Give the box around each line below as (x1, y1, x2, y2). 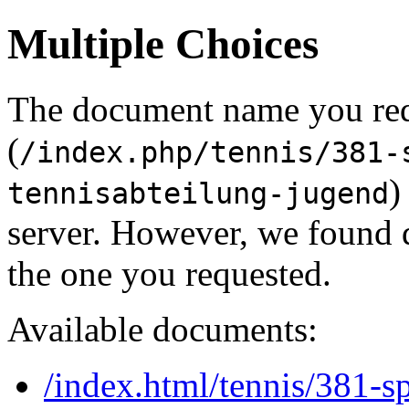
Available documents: (7, 309, 318, 349)
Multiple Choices (7, 20, 319, 68)
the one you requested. (7, 253, 331, 293)
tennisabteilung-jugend (7, 176, 389, 210)
